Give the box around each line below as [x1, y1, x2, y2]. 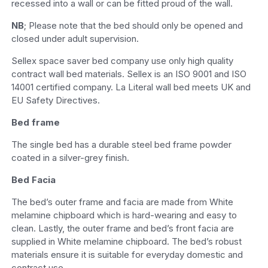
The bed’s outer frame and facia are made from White [11, 196, 233, 208]
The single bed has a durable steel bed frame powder [11, 138, 232, 150]
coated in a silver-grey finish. [11, 151, 129, 163]
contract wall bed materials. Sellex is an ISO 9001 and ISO [11, 68, 246, 80]
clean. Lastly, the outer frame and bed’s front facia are [11, 222, 234, 234]
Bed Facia [11, 173, 56, 185]
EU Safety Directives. [11, 94, 100, 106]
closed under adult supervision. [11, 32, 139, 44]
